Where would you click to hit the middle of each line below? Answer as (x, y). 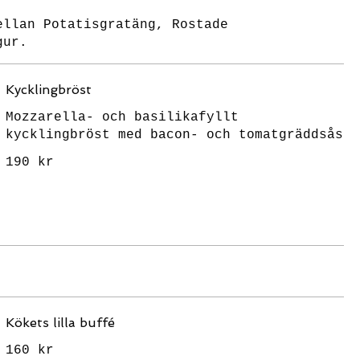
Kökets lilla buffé (60, 323)
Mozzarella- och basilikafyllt (122, 117)
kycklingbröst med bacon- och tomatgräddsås (174, 135)
